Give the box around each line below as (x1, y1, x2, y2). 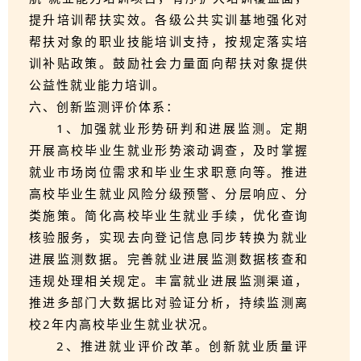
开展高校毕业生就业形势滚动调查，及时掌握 (29, 142, 309, 158)
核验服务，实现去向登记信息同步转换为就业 (29, 229, 309, 245)
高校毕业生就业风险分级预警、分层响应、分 (29, 185, 309, 201)
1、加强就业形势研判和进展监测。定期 (56, 120, 309, 136)
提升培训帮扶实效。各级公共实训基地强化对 (29, 11, 309, 27)
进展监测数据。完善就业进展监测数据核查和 (29, 251, 309, 267)
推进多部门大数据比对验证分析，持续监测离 (29, 294, 309, 310)
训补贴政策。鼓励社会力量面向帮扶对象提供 (29, 55, 309, 71)
